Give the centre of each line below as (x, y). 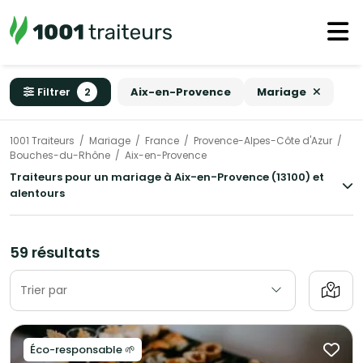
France (162, 141)
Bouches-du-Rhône (60, 156)
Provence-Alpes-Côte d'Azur (263, 141)
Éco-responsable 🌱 (83, 350)
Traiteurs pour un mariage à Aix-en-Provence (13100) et (167, 177)
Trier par (44, 290)
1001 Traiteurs (42, 141)
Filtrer (54, 92)
